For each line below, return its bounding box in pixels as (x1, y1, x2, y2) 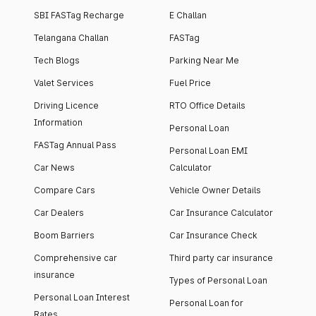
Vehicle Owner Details (169, 185, 261, 196)
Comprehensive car (34, 253, 117, 264)
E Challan (169, 10, 207, 21)
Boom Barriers (34, 230, 95, 241)
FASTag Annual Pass (34, 140, 116, 151)
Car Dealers (34, 207, 84, 219)
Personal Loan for (169, 298, 243, 309)
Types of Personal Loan (169, 275, 267, 286)
